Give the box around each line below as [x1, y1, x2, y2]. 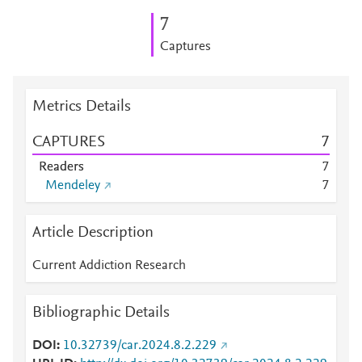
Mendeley [45, 179, 100, 192]
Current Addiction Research [32, 259, 186, 272]
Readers [39, 161, 84, 174]
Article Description [32, 225, 154, 241]
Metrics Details [32, 99, 131, 115]
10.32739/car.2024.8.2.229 [63, 339, 217, 352]
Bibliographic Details [32, 305, 170, 321]
